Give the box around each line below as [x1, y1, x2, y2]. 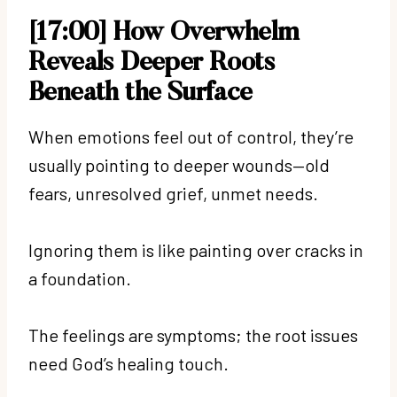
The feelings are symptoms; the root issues [28, 323, 358, 346]
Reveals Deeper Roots [28, 50, 275, 77]
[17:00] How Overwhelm [28, 19, 300, 47]
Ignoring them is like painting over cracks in [28, 238, 363, 261]
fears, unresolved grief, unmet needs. [28, 182, 322, 204]
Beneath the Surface [28, 80, 253, 107]
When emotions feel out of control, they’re [28, 125, 354, 147]
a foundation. [28, 267, 135, 289]
